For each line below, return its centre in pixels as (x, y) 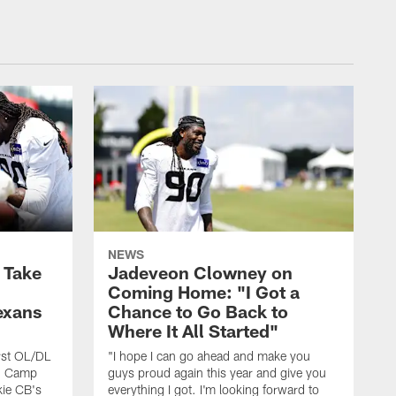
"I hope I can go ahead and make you (209, 356)
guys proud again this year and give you (217, 373)
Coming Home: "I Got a (204, 292)
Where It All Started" (193, 331)
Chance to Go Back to (198, 312)
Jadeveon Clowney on (200, 273)
